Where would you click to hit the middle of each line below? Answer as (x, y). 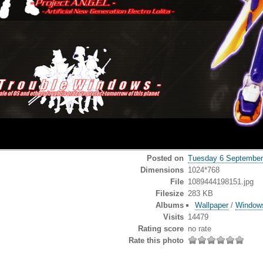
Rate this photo (156, 240)
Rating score (161, 228)
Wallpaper (212, 205)
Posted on (166, 158)
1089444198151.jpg (220, 181)
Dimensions (162, 170)
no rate (199, 228)
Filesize (170, 193)
